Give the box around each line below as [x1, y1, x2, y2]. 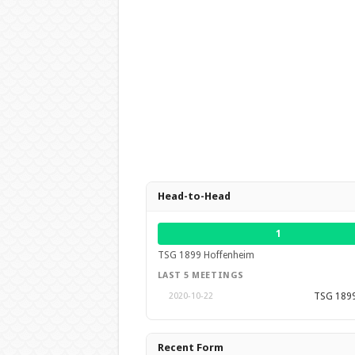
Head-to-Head [157, 190, 231, 202]
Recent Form [157, 342, 223, 353]
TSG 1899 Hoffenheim [157, 250, 254, 261]
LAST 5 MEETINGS [157, 270, 244, 281]
